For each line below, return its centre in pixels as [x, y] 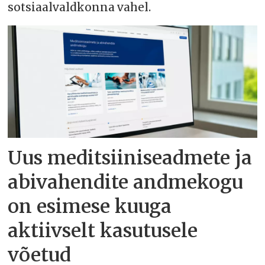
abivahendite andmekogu [126, 182]
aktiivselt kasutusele [103, 231]
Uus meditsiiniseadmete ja [130, 158]
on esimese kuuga [90, 207]
